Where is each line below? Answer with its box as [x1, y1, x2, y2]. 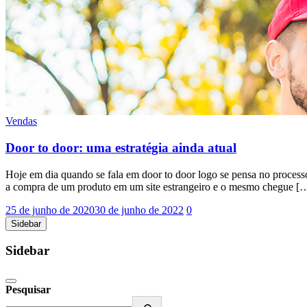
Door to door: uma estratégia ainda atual [5, 140, 236, 155]
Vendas [5, 115, 37, 127]
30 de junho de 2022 [95, 204, 184, 216]
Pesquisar [5, 284, 51, 296]
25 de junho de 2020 [5, 204, 95, 216]
